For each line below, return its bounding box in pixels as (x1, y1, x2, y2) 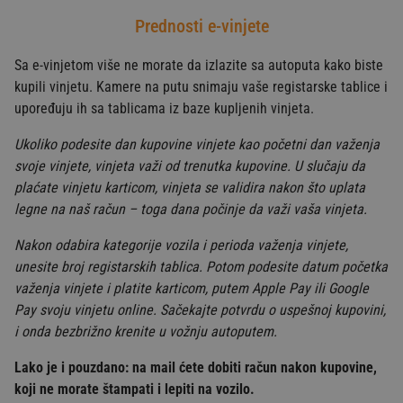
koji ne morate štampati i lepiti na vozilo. (14, 380, 255, 398)
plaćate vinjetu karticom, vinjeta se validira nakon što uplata (14, 178, 365, 196)
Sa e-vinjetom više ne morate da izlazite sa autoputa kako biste (14, 56, 383, 74)
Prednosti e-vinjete (134, 14, 269, 37)
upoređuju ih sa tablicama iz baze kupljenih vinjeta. (14, 99, 314, 117)
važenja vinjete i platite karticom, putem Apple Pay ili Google (14, 279, 369, 297)
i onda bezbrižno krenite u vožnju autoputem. (14, 322, 277, 340)
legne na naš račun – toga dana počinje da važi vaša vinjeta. (14, 200, 371, 218)
